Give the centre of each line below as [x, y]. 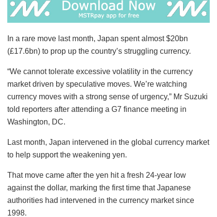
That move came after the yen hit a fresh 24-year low [97, 175]
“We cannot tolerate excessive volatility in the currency [100, 72]
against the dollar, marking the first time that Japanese [99, 188]
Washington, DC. [36, 122]
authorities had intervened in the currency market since [101, 201]
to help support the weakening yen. [67, 155]
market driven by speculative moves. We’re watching [97, 84]
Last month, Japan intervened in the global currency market [108, 142]
